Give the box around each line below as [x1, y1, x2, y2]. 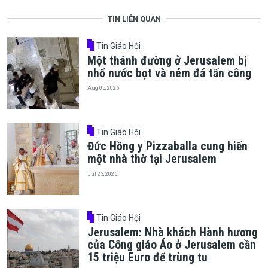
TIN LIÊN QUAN [107, 14, 161, 24]
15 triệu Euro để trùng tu [87, 251, 208, 265]
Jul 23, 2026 [87, 170, 117, 177]
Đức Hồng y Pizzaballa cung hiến [87, 139, 248, 154]
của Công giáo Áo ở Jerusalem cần [87, 238, 256, 252]
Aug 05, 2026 [87, 84, 119, 91]
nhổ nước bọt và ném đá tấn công [87, 66, 251, 80]
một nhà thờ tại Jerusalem [87, 152, 217, 166]
